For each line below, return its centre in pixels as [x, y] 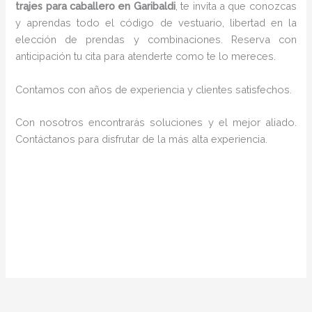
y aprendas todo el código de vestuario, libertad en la [156, 23]
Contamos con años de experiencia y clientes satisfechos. [154, 89]
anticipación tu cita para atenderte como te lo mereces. [147, 56]
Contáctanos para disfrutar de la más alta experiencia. [142, 139]
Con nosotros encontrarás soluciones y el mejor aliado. [156, 123]
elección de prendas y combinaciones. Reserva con [156, 40]
